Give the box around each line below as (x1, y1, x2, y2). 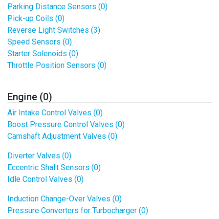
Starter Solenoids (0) (7, 49, 78, 58)
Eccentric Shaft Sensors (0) (7, 163, 101, 172)
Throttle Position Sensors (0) (7, 61, 107, 70)
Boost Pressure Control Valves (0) (7, 120, 125, 129)
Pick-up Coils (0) (7, 14, 65, 23)
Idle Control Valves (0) (7, 175, 84, 184)
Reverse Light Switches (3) (7, 25, 100, 35)
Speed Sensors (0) (7, 37, 72, 46)
